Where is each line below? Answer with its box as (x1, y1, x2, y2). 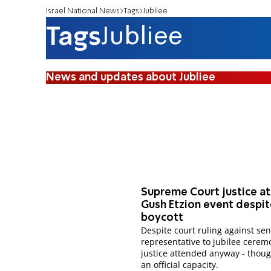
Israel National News (46, 7, 120, 15)
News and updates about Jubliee (46, 71, 215, 83)
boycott (141, 212, 184, 224)
